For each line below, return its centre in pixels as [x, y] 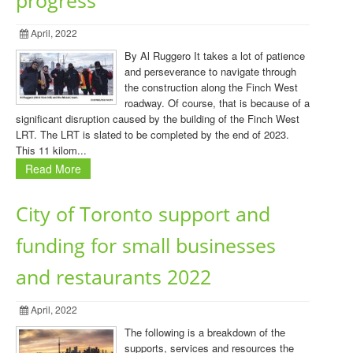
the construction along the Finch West [211, 87]
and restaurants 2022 [113, 277]
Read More [53, 169]
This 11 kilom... [51, 150]
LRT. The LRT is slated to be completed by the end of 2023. [152, 134]
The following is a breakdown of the [205, 332]
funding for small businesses [146, 245]
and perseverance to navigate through [210, 71]
